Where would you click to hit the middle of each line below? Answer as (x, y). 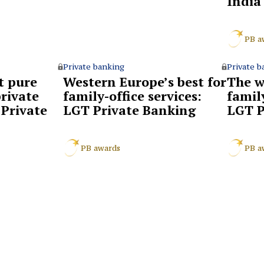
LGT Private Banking (129, 110)
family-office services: (132, 95)
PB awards (100, 148)
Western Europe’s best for (145, 81)
